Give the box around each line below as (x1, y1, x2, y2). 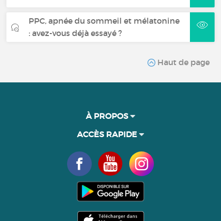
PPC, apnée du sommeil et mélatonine (29, 15, 180, 26)
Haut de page (155, 57, 210, 67)
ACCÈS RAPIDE (77, 129, 139, 139)
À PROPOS (86, 110, 130, 121)
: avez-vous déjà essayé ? (29, 28, 122, 38)
